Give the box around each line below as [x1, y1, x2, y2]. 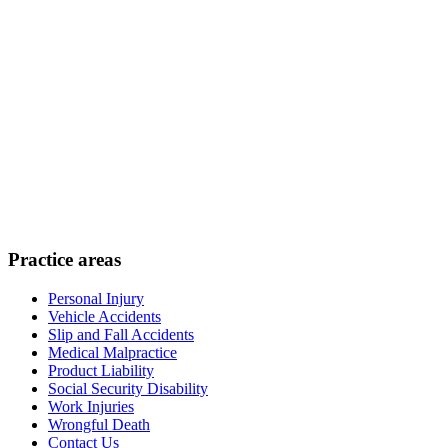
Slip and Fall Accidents [48, 325, 194, 343]
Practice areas [8, 248, 121, 270]
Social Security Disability [48, 379, 208, 397]
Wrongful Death [48, 415, 150, 433]
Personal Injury [48, 289, 144, 307]
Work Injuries [48, 397, 134, 415]
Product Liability [48, 361, 154, 379]
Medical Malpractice [48, 343, 177, 361]
